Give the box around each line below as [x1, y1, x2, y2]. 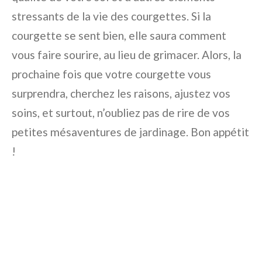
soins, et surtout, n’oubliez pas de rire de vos [12, 106, 230, 120]
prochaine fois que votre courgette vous [12, 67, 211, 81]
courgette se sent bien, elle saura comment [12, 29, 226, 43]
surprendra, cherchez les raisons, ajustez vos [12, 87, 230, 101]
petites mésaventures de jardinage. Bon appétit [12, 125, 249, 139]
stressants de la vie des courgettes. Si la [12, 9, 211, 23]
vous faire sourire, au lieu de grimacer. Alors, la [12, 48, 242, 62]
